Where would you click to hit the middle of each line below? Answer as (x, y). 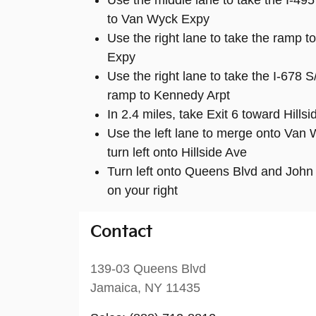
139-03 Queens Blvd (148, 269)
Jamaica (114, 288)
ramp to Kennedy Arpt (169, 96)
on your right (142, 191)
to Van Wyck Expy (158, 19)
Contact (121, 233)
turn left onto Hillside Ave (177, 153)
